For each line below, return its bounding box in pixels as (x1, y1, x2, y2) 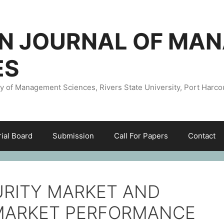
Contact (187, 130, 215, 140)
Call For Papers (113, 130, 168, 140)
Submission (52, 130, 94, 140)
